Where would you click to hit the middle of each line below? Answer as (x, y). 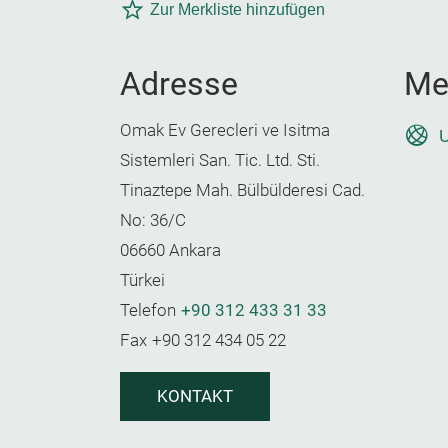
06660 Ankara (170, 250)
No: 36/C (153, 220)
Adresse (179, 84)
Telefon (148, 310)
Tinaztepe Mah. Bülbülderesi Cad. (242, 190)
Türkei (142, 280)
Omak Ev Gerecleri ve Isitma (225, 130)
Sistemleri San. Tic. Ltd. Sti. (220, 160)
